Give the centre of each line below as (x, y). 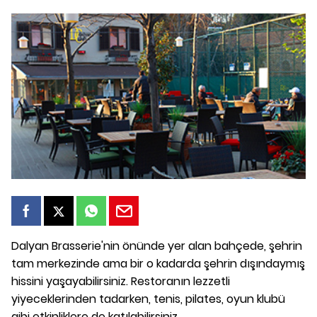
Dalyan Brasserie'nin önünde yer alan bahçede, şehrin (157, 246)
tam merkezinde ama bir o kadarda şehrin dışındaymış (158, 264)
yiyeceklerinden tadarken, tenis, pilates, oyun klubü (148, 299)
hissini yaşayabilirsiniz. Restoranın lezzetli (121, 281)
